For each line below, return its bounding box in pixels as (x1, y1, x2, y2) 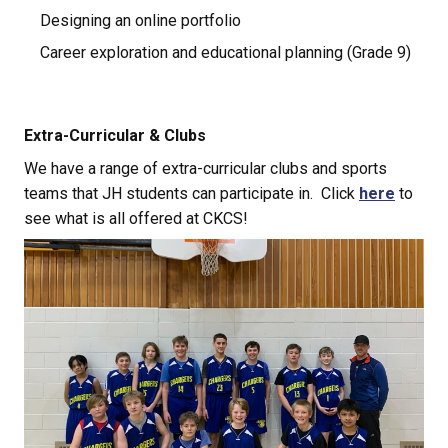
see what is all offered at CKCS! (24, 208, 248, 228)
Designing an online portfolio (40, 10, 241, 30)
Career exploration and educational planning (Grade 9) (40, 42, 411, 62)
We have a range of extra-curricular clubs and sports (24, 158, 387, 178)
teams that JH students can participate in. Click (24, 183, 359, 203)
